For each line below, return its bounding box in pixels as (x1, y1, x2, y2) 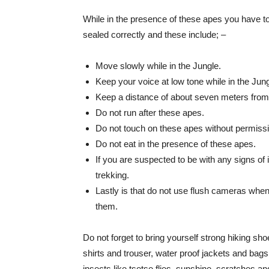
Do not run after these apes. (95, 107, 204, 118)
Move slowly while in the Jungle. (95, 61, 221, 71)
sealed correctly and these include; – (83, 29, 226, 40)
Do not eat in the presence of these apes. (95, 139, 256, 149)
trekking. (95, 170, 129, 180)
